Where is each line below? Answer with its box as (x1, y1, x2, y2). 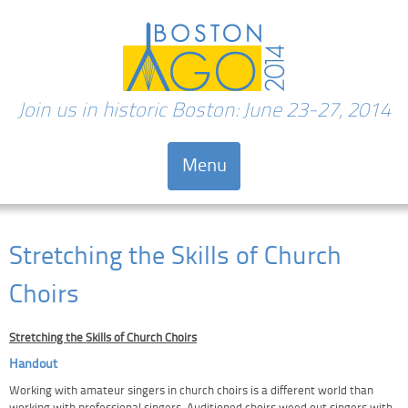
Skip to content (9, 194, 87, 206)
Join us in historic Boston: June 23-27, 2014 (17, 101, 391, 122)
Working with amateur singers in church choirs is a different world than (9, 384, 373, 397)
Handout (9, 358, 57, 372)
